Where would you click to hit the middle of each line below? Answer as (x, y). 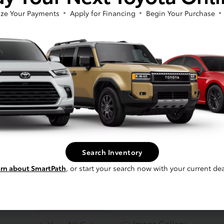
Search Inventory (112, 152)
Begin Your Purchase (180, 13)
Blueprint (112, 163)
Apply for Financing (102, 13)
